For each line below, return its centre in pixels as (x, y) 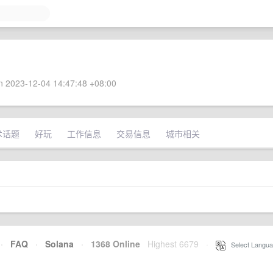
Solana (59, 244)
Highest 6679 (173, 244)
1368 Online (112, 244)
